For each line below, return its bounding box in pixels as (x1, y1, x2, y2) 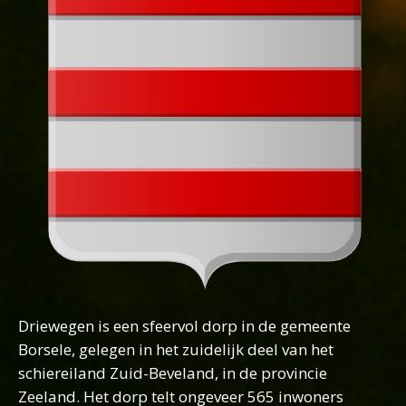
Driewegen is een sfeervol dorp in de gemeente (18, 315, 351, 336)
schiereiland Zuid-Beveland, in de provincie (18, 362, 327, 383)
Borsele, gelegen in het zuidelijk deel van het (18, 339, 333, 360)
